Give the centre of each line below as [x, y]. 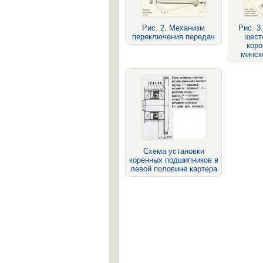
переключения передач [173, 37]
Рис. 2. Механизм [173, 28]
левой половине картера [173, 169]
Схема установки [173, 151]
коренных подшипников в [173, 160]
